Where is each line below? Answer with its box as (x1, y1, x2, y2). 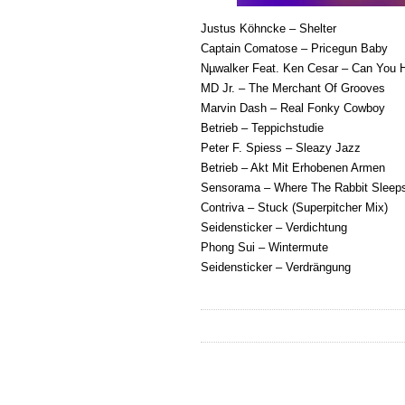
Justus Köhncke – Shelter (201, 22, 336, 35)
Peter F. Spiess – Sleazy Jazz (201, 141, 361, 155)
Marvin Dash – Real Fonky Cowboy (201, 101, 385, 115)
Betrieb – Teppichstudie (201, 121, 324, 135)
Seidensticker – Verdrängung (201, 260, 351, 274)
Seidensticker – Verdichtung (201, 221, 347, 234)
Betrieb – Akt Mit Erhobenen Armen (201, 161, 385, 174)
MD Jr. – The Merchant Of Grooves (201, 81, 385, 95)
